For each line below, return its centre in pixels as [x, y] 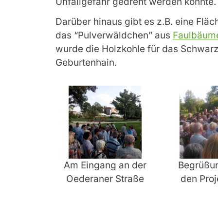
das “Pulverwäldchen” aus [114, 36]
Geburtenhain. [86, 63]
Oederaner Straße [105, 179]
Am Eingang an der [105, 165]
